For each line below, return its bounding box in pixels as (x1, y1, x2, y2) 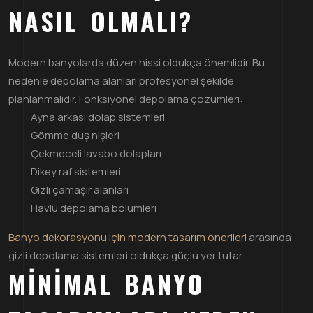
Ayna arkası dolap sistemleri (31, 109, 165, 124)
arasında (247, 229, 291, 245)
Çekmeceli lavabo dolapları (31, 145, 161, 161)
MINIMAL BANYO (8, 264, 205, 302)
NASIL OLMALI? (8, 1, 193, 39)
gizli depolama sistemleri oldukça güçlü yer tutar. (8, 247, 244, 263)
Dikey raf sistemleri (31, 163, 121, 179)
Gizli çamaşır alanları (31, 182, 129, 197)
